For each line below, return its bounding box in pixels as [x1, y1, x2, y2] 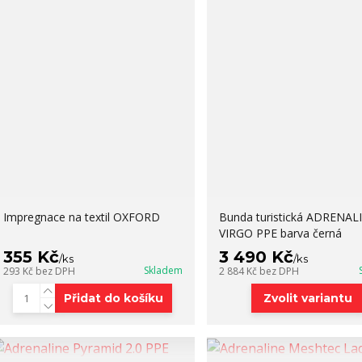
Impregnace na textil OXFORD [2, 209, 160, 225]
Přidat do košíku [64, 291, 164, 305]
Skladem [143, 263, 183, 277]
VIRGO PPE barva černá [218, 225, 342, 241]
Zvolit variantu [263, 291, 353, 305]
